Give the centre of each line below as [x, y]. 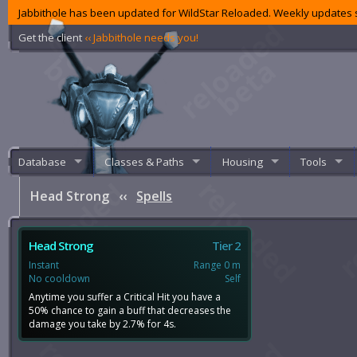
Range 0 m [218, 265]
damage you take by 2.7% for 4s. [103, 324]
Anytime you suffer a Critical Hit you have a [125, 296]
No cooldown [60, 278]
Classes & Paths [144, 161]
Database [43, 161]
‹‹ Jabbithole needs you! [142, 37]
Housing [242, 161]
